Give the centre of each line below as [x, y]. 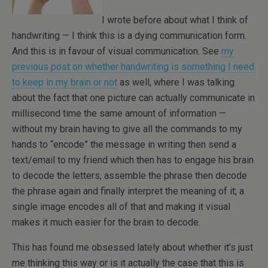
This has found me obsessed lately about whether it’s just [133, 247]
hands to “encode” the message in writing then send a [124, 144]
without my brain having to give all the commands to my [127, 129]
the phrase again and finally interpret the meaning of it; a [128, 191]
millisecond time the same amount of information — [119, 113]
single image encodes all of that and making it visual [121, 207]
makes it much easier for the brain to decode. [106, 222]
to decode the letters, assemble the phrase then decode [130, 176]
